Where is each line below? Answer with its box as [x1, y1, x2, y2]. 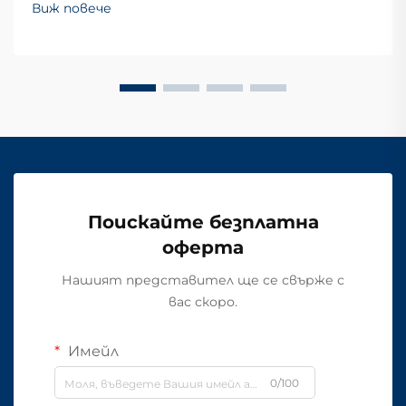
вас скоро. [169, 294, 237, 310]
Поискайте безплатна [87, 211, 319, 233]
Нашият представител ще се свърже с [62, 272, 344, 288]
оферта [162, 237, 244, 258]
